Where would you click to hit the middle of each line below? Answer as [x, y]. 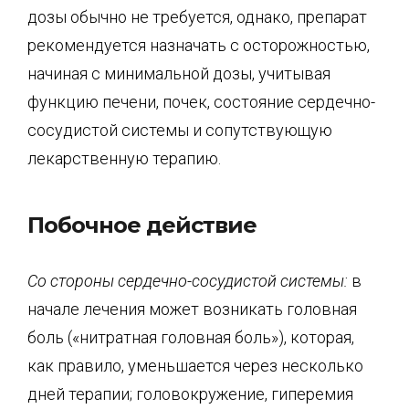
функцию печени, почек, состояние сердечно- [201, 102]
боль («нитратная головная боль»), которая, [191, 337]
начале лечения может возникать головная [192, 309]
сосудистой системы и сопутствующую [180, 130]
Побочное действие [142, 225]
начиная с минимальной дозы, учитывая [179, 73]
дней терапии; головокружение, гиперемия [190, 393]
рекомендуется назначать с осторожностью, [199, 45]
